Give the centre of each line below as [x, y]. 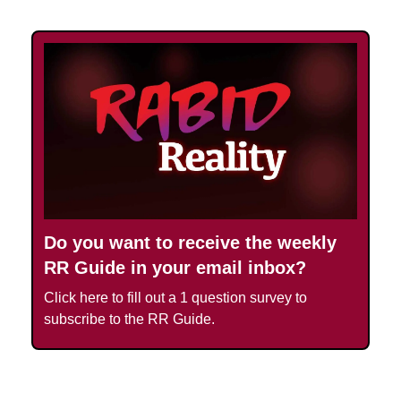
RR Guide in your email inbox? [175, 268]
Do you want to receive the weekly [190, 243]
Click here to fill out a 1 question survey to [175, 298]
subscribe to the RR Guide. [129, 320]
